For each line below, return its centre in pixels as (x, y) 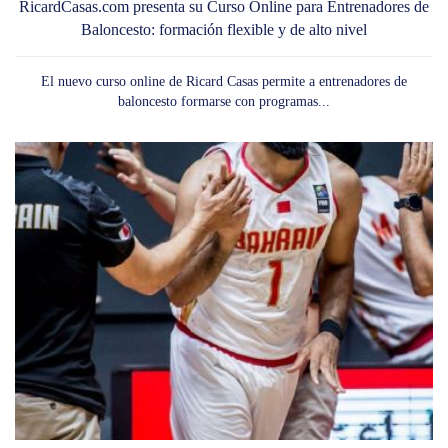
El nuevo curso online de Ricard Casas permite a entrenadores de (224, 81)
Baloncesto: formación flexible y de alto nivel (224, 29)
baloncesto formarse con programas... (224, 101)
